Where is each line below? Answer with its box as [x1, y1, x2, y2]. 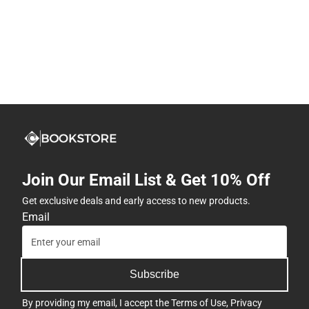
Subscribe [130, 268, 179, 280]
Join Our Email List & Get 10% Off [22, 170, 270, 190]
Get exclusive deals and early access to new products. [22, 195, 250, 206]
